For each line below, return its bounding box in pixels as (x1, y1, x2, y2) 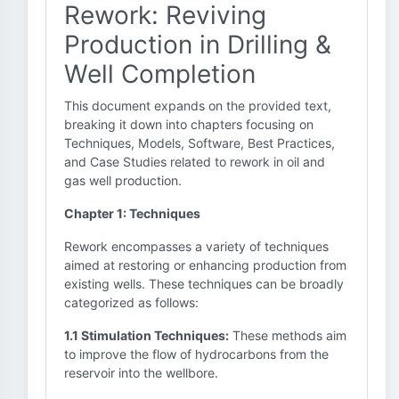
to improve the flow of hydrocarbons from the (64, 346, 329, 362)
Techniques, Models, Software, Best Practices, (64, 135, 335, 151)
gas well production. (64, 173, 182, 188)
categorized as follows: (64, 295, 199, 310)
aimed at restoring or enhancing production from (64, 257, 346, 273)
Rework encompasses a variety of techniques (64, 239, 329, 254)
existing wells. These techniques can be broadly (64, 276, 344, 291)
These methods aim (229, 328, 346, 343)
